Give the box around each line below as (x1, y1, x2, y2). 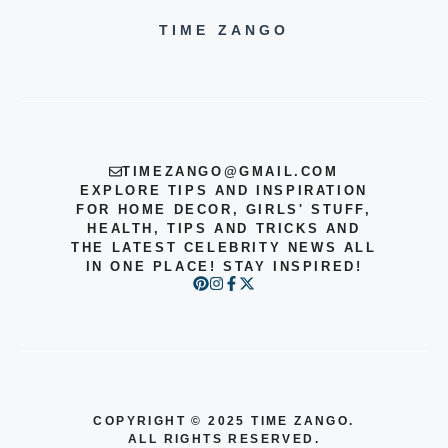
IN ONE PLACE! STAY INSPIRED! (85, 258, 363, 274)
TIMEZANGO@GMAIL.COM (122, 163, 339, 179)
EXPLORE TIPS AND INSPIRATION (80, 182, 368, 198)
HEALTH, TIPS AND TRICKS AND (87, 220, 361, 236)
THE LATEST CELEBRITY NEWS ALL (71, 239, 377, 255)
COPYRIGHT (93, 414, 186, 429)
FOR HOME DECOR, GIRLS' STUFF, (76, 201, 372, 217)
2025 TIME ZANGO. (208, 414, 355, 429)
